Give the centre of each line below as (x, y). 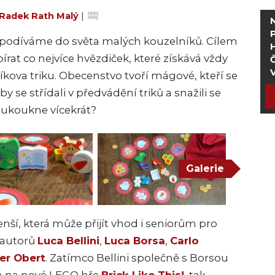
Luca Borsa (135, 241)
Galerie (205, 169)
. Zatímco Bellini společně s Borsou (137, 258)
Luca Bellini (68, 241)
